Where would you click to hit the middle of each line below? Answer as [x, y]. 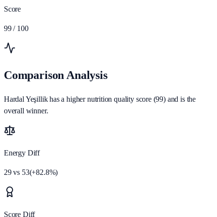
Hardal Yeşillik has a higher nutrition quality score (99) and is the [100, 99]
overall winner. [26, 111]
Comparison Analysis [56, 75]
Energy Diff [22, 153]
